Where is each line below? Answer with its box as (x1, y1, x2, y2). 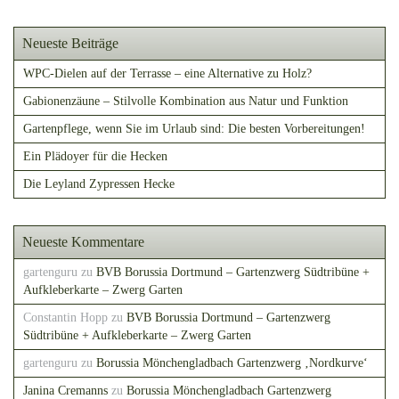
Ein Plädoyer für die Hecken (23, 150, 167, 163)
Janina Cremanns (23, 384, 108, 397)
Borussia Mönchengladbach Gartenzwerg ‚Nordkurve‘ (96, 356, 368, 370)
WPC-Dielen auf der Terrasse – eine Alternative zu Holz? (23, 67, 312, 80)
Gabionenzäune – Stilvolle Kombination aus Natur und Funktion (23, 94, 348, 108)
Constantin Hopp (23, 311, 108, 324)
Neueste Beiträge (22, 36, 118, 51)
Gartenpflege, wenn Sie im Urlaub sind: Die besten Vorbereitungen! (23, 122, 365, 135)
